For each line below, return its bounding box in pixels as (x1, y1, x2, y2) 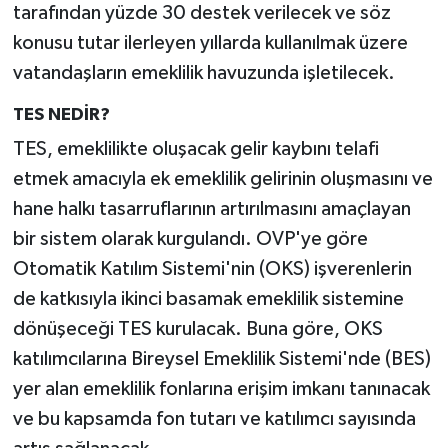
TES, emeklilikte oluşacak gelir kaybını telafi (12, 139, 379, 160)
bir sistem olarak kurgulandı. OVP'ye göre (12, 229, 368, 250)
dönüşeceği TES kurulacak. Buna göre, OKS (12, 319, 383, 340)
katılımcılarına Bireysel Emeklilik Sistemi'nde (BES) (12, 349, 431, 370)
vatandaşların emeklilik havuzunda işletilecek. (12, 62, 395, 83)
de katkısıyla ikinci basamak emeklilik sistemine (12, 289, 404, 310)
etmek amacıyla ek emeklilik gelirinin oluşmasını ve (12, 169, 433, 190)
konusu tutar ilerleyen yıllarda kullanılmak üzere (12, 32, 408, 53)
